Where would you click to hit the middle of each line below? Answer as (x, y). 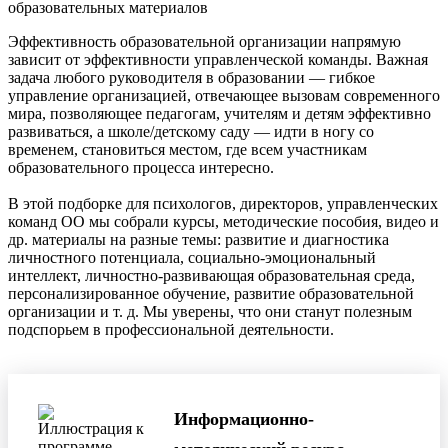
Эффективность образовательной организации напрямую (204, 41)
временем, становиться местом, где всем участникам (187, 149)
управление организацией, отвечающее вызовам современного (224, 95)
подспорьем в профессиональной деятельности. (171, 329)
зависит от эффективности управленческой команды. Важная (218, 59)
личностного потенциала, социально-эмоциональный (192, 257)
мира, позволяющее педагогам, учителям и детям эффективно (219, 113)
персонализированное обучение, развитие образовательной (211, 293)
